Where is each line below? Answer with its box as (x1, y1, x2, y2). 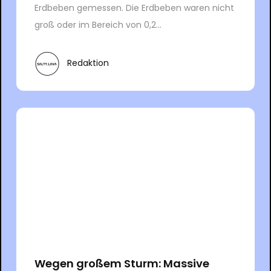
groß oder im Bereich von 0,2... (34, 18, 162, 31)
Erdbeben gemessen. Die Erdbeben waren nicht (34, 1, 234, 14)
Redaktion (67, 57, 109, 70)
